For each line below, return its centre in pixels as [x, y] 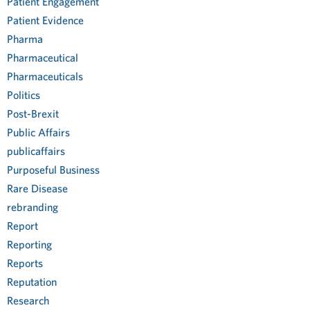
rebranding [33, 207]
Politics [24, 95]
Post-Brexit [33, 113]
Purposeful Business [53, 170]
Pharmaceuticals [45, 76]
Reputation [32, 282]
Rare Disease [37, 188]
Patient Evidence [45, 20]
